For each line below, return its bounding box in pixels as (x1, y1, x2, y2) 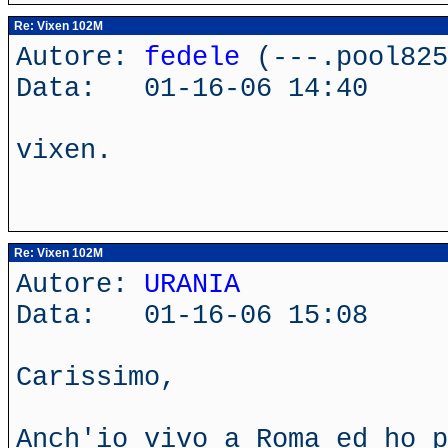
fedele (144, 42, 240, 73)
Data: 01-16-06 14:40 (16, 73, 368, 104)
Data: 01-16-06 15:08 (16, 300, 368, 331)
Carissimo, (16, 362, 176, 393)
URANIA (144, 269, 240, 300)
